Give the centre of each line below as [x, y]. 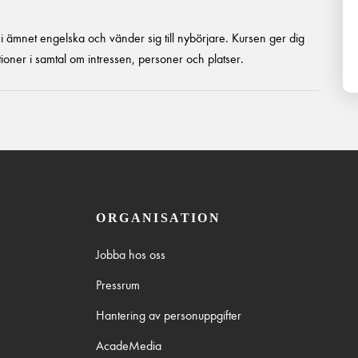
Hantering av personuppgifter [169, 315]
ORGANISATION [159, 218]
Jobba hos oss [131, 255]
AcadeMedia [129, 346]
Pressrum [118, 285]
